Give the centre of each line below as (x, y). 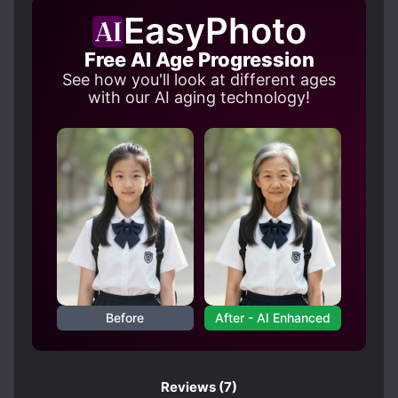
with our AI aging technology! (199, 97)
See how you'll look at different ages (199, 80)
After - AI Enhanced (273, 318)
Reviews (188, 387)
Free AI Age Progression (199, 60)
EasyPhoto (215, 31)
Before (125, 318)
